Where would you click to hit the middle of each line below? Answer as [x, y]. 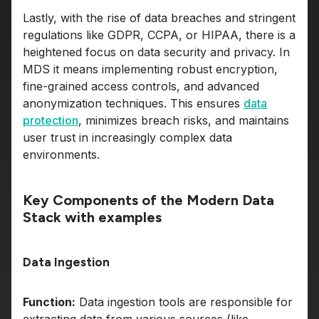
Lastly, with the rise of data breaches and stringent [159, 17]
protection [51, 120]
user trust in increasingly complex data [127, 137]
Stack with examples [92, 217]
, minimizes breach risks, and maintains [184, 120]
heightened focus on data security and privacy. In [156, 52]
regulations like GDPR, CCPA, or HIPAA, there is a [159, 35]
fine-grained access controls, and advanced [141, 86]
